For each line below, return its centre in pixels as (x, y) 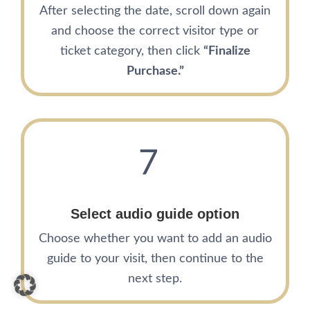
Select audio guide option (155, 214)
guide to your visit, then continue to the (155, 259)
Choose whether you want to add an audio (155, 239)
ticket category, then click (131, 52)
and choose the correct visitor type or (155, 31)
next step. (155, 279)
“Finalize (227, 52)
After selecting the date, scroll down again (155, 11)
